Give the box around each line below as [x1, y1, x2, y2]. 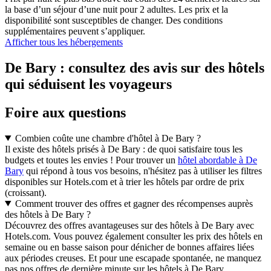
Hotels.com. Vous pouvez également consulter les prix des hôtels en [5, 230, 263, 241]
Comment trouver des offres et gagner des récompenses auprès [15, 198, 253, 209]
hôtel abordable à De [178, 154, 257, 165]
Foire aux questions [5, 104, 126, 120]
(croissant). [5, 187, 47, 198]
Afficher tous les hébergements [5, 37, 123, 48]
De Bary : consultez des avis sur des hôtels [5, 59, 264, 76]
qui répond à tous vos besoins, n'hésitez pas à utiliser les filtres [24, 165, 262, 176]
